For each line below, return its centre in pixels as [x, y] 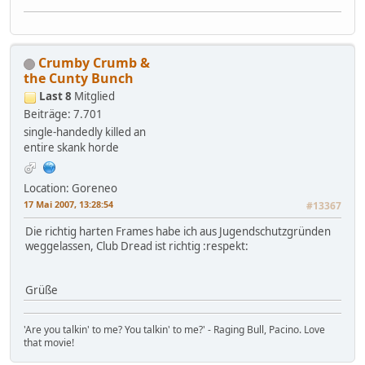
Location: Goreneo [70, 189]
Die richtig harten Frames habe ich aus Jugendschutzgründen [178, 232]
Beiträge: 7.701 [63, 114]
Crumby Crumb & [94, 63]
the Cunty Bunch [79, 79]
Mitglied [95, 97]
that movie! [49, 343]
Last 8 [55, 97]
